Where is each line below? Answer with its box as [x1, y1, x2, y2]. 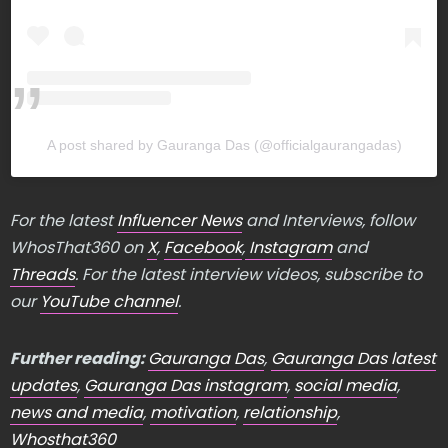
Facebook [164, 235, 242, 259]
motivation [150, 400, 236, 424]
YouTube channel [40, 289, 178, 313]
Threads [10, 262, 75, 286]
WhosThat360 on [10, 235, 147, 259]
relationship [243, 400, 337, 424]
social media [294, 373, 397, 397]
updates [10, 373, 77, 397]
